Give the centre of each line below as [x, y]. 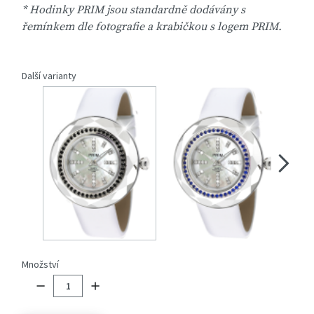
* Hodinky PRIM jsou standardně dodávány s [134, 10]
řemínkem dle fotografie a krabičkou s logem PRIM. [152, 27]
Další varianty [49, 76]
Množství [40, 264]
